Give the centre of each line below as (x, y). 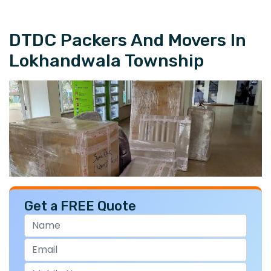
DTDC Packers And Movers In (128, 40)
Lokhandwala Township (106, 60)
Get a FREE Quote (80, 206)
